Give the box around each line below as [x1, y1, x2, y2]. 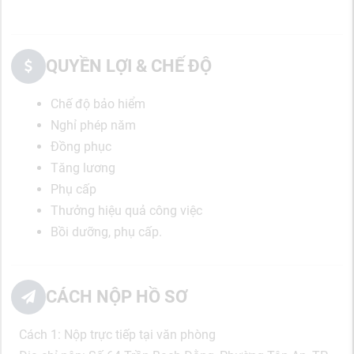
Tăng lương [51, 160, 115, 175]
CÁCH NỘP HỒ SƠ [46, 287, 187, 307]
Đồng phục [51, 139, 111, 154]
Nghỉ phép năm [51, 118, 136, 133]
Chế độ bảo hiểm [51, 96, 145, 111]
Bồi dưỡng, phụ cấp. [51, 224, 162, 239]
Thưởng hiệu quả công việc [51, 203, 202, 218]
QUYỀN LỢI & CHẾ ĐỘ [46, 56, 212, 76]
